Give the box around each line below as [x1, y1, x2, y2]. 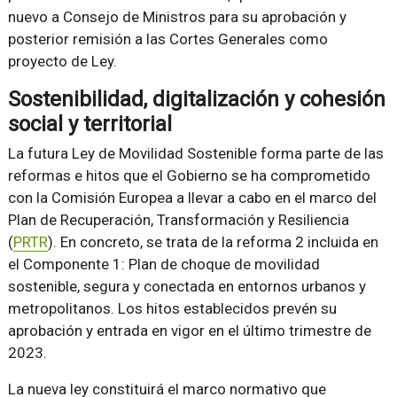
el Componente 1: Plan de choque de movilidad [7, 254, 320, 273]
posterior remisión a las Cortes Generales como [7, 29, 328, 48]
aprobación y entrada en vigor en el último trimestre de [7, 321, 371, 339]
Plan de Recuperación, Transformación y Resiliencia [7, 210, 349, 229]
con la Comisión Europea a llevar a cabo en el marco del [7, 188, 377, 206]
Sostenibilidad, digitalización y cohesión [7, 86, 385, 112]
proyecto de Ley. [7, 51, 117, 70]
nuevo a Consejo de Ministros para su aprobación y [7, 7, 346, 26]
